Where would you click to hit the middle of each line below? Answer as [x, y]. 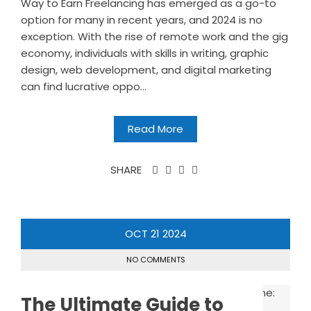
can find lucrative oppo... [84, 87]
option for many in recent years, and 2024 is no [142, 20]
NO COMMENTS [155, 260]
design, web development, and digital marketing [146, 70]
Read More [155, 129]
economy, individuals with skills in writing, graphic [145, 53]
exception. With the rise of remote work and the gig [154, 37]
